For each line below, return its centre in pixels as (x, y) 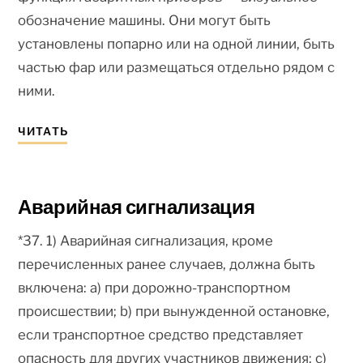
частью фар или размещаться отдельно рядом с (177, 67)
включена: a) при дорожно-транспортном (155, 287)
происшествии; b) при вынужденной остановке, (174, 311)
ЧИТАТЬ (43, 131)
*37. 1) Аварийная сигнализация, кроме (146, 240)
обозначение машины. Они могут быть (145, 20)
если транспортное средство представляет (161, 334)
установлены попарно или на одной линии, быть (177, 43)
